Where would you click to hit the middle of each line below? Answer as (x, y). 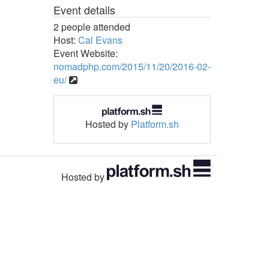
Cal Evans (100, 40)
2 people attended (92, 27)
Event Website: (85, 53)
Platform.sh (155, 124)
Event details (84, 10)
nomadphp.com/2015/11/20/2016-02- (132, 66)
